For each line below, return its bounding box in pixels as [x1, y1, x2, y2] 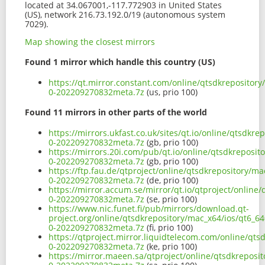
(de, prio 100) [144, 174, 198, 186]
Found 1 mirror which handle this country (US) [25, 56, 215, 68]
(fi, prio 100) [144, 222, 193, 234]
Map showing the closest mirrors [25, 35, 155, 47]
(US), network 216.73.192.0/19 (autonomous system [25, 8, 225, 20]
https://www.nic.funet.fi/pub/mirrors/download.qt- [49, 203, 249, 215]
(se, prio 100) [144, 193, 197, 205]
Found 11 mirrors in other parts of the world [25, 106, 207, 118]
